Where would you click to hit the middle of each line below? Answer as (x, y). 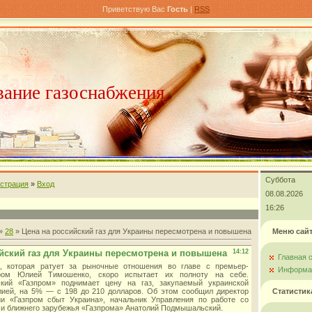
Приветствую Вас (134, 9)
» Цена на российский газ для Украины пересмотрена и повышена (132, 231)
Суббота (280, 180)
